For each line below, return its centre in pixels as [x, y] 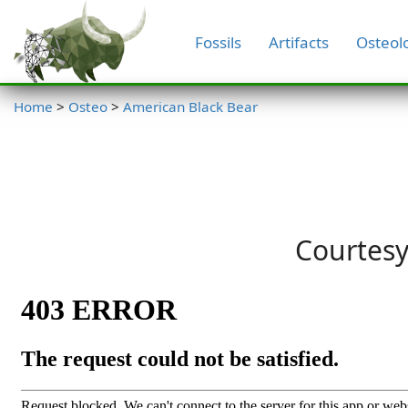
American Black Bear [190, 106]
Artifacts [298, 42]
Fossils [218, 42]
